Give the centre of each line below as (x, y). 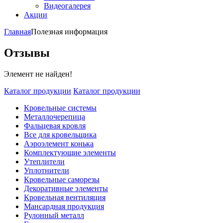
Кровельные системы (60, 108)
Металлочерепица (55, 116)
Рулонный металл (54, 215)
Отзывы (27, 53)
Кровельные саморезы (62, 179)
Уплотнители (47, 170)
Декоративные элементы (66, 188)
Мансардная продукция (64, 206)
